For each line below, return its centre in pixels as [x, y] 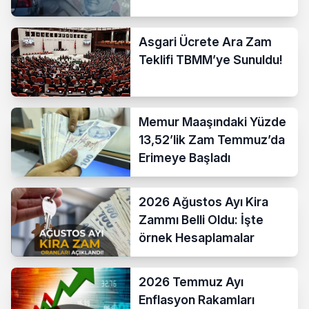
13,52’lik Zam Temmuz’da [212, 139]
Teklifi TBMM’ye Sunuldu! [211, 59]
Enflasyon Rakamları [197, 299]
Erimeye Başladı [185, 157]
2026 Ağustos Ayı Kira [204, 201]
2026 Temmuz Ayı [191, 281]
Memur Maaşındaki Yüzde [213, 121]
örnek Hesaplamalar [197, 237]
